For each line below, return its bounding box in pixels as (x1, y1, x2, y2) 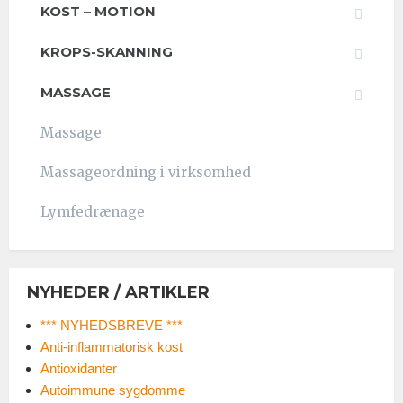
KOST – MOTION (40, 2, 156, 20)
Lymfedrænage (40, 202, 145, 220)
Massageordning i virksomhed (40, 163, 251, 181)
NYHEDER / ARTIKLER (27, 282, 210, 302)
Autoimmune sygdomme (40, 381, 185, 398)
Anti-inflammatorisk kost (40, 338, 183, 354)
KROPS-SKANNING (40, 42, 173, 60)
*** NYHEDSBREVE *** (40, 317, 183, 333)
